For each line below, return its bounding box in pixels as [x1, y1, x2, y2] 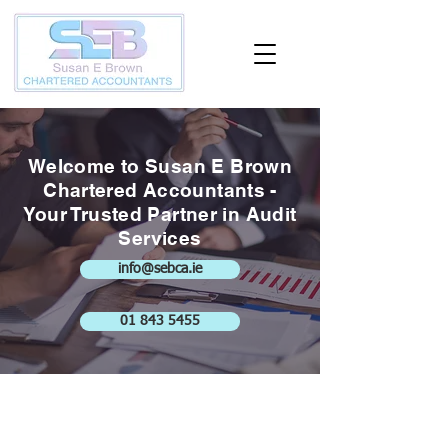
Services [118, 227, 202, 249]
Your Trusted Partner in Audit [23, 203, 297, 225]
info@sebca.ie [118, 262, 202, 276]
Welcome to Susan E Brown [27, 155, 293, 177]
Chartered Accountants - [43, 179, 277, 201]
